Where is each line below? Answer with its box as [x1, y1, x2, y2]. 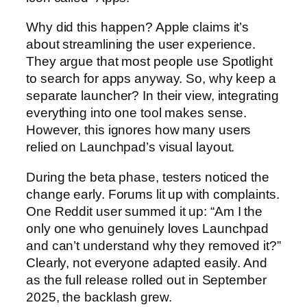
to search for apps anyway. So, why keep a [26, 71, 276, 86]
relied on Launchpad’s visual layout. [26, 140, 235, 155]
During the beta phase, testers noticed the [26, 169, 269, 184]
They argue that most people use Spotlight [26, 54, 273, 69]
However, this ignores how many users [26, 123, 251, 138]
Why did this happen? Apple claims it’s [26, 20, 249, 35]
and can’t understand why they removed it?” [26, 238, 281, 253]
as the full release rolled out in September [26, 272, 267, 287]
